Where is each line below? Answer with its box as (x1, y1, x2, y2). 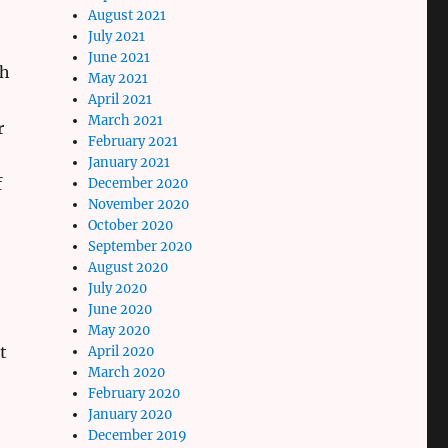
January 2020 (88, 405, 173, 423)
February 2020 (88, 384, 181, 402)
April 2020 (88, 342, 155, 360)
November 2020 (88, 195, 190, 213)
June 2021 (88, 48, 151, 66)
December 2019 (88, 426, 188, 444)
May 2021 (88, 69, 149, 87)
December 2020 (88, 174, 189, 192)
